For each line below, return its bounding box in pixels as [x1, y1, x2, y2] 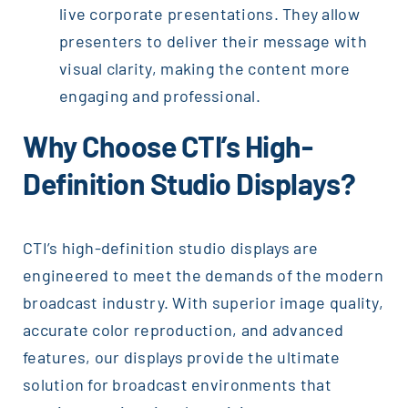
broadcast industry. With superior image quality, [22, 291, 383, 312]
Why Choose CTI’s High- [22, 127, 313, 163]
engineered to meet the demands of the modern [22, 264, 383, 285]
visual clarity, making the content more [58, 57, 351, 78]
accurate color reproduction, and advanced [22, 319, 344, 340]
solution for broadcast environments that [22, 373, 331, 394]
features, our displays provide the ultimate [22, 346, 341, 367]
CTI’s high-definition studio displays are [22, 237, 319, 258]
